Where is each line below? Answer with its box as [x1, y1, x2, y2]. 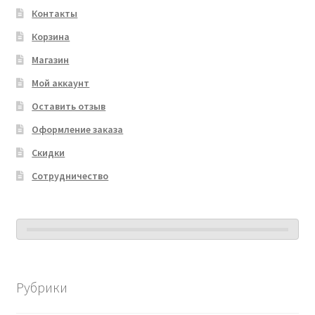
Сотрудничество [32, 169, 109, 182]
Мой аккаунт [32, 76, 90, 89]
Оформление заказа [32, 122, 124, 136]
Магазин [32, 53, 70, 66]
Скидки [32, 146, 65, 159]
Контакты [32, 6, 78, 20]
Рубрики [15, 278, 67, 297]
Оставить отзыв [32, 99, 106, 112]
